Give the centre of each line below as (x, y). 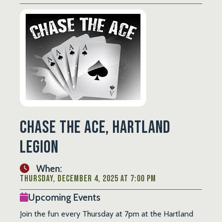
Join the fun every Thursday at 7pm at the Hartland (107, 214)
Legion (39, 147)
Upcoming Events (64, 197)
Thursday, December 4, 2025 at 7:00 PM (88, 178)
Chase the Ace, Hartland (95, 127)
